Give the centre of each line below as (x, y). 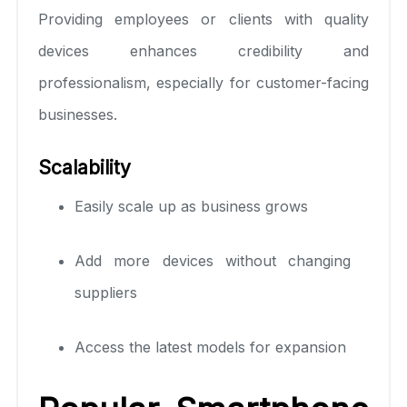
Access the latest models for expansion (210, 347)
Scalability (84, 167)
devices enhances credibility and (203, 50)
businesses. (78, 114)
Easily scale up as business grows (191, 206)
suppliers (106, 292)
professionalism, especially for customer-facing (203, 82)
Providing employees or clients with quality (203, 19)
